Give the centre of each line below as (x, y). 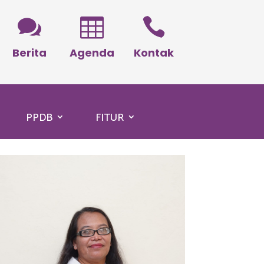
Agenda (92, 52)
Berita (30, 52)
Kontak (154, 52)
